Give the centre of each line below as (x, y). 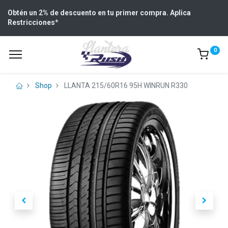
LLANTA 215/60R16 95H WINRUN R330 (126, 85)
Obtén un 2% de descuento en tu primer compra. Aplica (99, 13)
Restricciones (31, 22)
